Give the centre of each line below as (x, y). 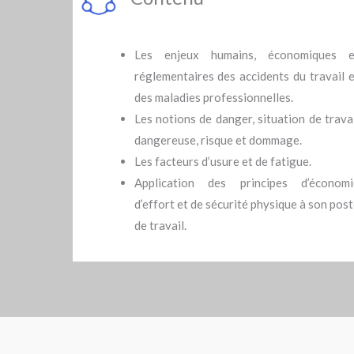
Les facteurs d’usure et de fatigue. (222, 161)
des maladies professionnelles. (213, 97)
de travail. (160, 225)
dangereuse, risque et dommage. (218, 139)
